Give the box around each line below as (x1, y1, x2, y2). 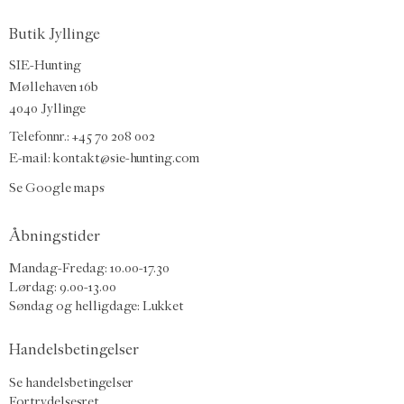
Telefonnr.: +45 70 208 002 (9, 128, 155, 144)
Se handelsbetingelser (9, 374, 133, 390)
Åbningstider (9, 226, 100, 244)
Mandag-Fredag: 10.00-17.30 (9, 261, 170, 277)
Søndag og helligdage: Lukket (9, 298, 184, 315)
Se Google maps (9, 179, 105, 196)
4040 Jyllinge (9, 100, 86, 116)
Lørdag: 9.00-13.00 (9, 280, 116, 296)
